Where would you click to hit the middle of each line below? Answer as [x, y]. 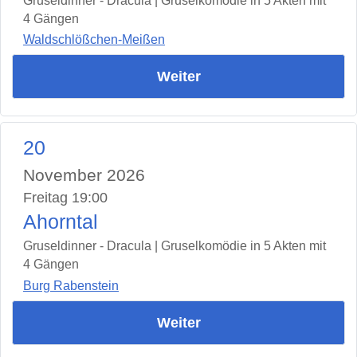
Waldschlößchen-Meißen [94, 40]
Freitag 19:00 [65, 198]
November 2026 [84, 175]
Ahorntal [61, 222]
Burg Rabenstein [71, 285]
